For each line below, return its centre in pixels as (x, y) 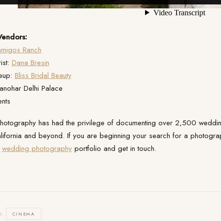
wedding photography (37, 148)
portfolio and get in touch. (114, 148)
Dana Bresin (30, 62)
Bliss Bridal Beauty (43, 75)
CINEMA (23, 214)
